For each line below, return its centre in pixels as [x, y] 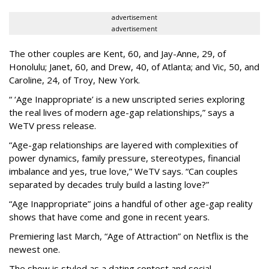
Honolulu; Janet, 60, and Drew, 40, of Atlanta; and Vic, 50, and [134, 66]
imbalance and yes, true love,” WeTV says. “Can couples [123, 171]
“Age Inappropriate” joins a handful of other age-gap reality [131, 203]
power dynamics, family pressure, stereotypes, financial [125, 158]
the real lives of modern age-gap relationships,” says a [122, 112]
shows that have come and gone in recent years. [109, 216]
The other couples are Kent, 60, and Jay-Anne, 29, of [117, 53]
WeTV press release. [53, 125]
